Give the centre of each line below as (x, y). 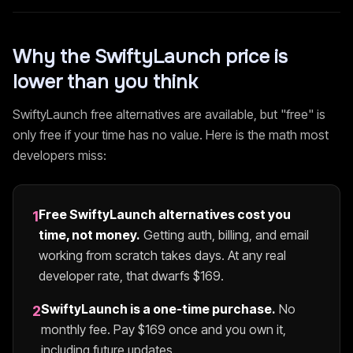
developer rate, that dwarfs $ (119, 276)
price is (254, 57)
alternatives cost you (223, 214)
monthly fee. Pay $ (93, 329)
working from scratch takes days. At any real (162, 255)
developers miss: (59, 155)
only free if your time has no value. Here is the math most (171, 135)
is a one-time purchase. (202, 309)
